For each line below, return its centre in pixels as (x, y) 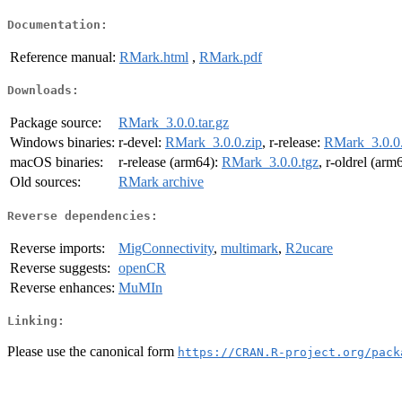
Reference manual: (63, 57)
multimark (249, 248)
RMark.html (154, 57)
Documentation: (57, 24)
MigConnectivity (166, 248)
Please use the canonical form (92, 351)
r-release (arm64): (170, 162)
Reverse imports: (57, 248)
